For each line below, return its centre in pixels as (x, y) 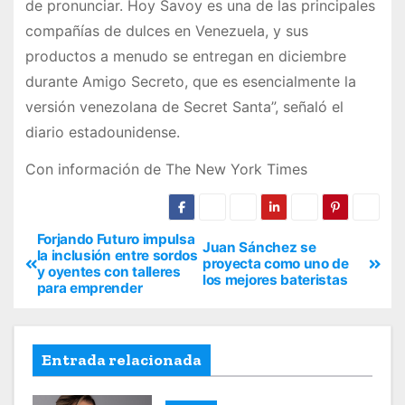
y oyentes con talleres (108, 272)
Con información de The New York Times (166, 169)
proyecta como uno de (276, 264)
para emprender (89, 288)
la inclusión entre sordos (117, 256)
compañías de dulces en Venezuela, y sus (166, 31)
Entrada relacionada (122, 360)
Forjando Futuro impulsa (116, 240)
